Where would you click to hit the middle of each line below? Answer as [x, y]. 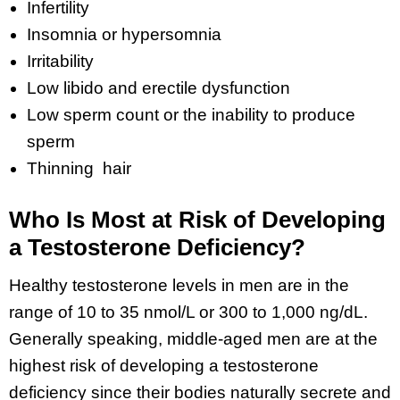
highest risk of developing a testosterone [164, 366]
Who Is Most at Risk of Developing [197, 219]
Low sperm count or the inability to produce [191, 114]
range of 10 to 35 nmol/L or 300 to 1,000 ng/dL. [188, 312]
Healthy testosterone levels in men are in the [179, 286]
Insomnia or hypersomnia [124, 34]
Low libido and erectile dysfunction [158, 87]
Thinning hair [79, 168]
